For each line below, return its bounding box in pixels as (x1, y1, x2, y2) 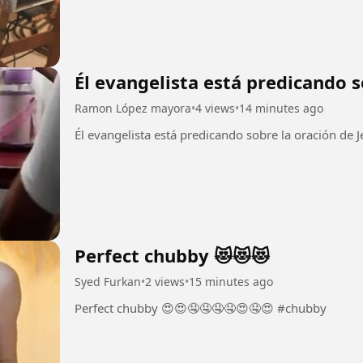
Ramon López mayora (75, 100, 191, 117)
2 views (145, 274, 185, 289)
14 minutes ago (239, 100, 323, 117)
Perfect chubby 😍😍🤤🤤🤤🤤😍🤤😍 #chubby (277, 300, 327, 316)
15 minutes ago (189, 274, 273, 289)
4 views (195, 100, 235, 117)
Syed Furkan (75, 274, 141, 289)
